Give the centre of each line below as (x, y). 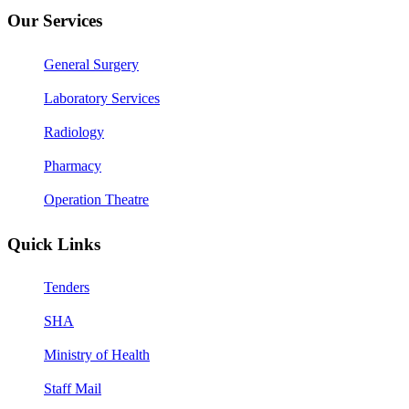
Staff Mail (73, 389)
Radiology (74, 132)
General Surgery (91, 64)
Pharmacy (73, 166)
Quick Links (54, 244)
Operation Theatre (96, 199)
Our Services (55, 21)
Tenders (67, 288)
